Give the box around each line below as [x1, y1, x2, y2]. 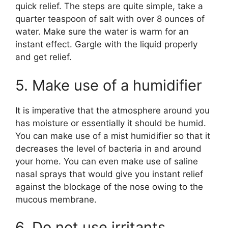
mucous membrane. [15, 194, 97, 205]
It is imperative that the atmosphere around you [15, 105, 210, 116]
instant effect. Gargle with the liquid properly [15, 39, 197, 50]
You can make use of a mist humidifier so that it [15, 130, 210, 141]
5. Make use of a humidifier [15, 76, 202, 94]
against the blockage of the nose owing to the [15, 181, 203, 192]
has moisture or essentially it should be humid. [15, 118, 206, 128]
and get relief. [15, 52, 72, 63]
